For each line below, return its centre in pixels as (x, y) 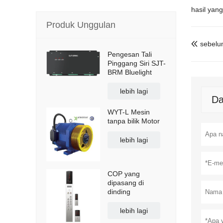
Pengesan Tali (130, 54)
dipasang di (126, 183)
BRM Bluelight (130, 72)
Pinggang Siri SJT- (137, 63)
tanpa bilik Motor (134, 121)
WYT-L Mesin (129, 112)
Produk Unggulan (81, 25)
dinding (119, 192)
